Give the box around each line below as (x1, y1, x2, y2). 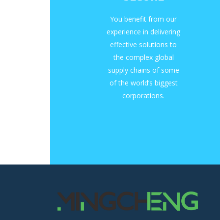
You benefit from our (110, 14, 177, 24)
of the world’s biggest (109, 78, 178, 88)
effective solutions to (110, 40, 177, 50)
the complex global (113, 53, 174, 62)
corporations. (122, 91, 165, 101)
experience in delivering (107, 27, 180, 37)
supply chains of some (108, 65, 179, 75)
